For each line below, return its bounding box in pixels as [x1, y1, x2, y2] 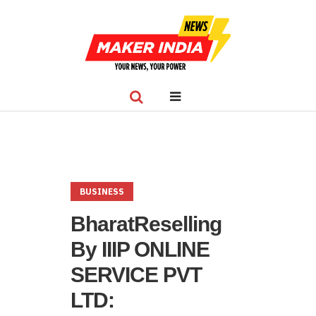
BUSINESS [80, 186, 124, 197]
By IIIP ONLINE [71, 238, 209, 261]
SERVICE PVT [71, 263, 202, 286]
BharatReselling [71, 212, 221, 236]
